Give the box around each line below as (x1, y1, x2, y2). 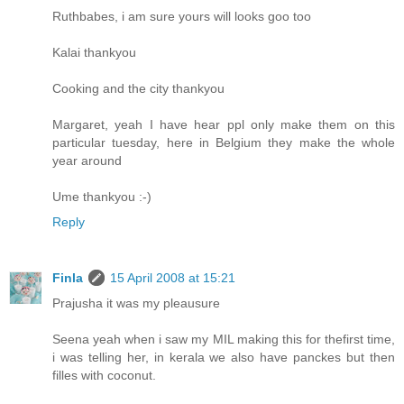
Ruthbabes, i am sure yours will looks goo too (52, 9, 311, 24)
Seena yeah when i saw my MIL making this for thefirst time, (52, 332, 395, 347)
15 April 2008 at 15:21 (110, 271, 235, 286)
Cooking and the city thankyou (52, 81, 225, 96)
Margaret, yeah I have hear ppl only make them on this (52, 117, 395, 133)
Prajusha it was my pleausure (52, 296, 220, 311)
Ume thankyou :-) (52, 189, 151, 205)
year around (52, 153, 122, 169)
